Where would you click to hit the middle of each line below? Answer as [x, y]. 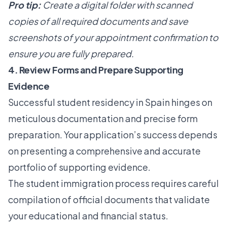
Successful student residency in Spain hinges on [110, 102]
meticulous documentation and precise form [103, 118]
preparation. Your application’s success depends [113, 134]
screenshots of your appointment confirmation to [113, 37]
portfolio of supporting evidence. [79, 167]
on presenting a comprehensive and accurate [104, 150]
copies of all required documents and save [98, 21]
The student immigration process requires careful [113, 183]
